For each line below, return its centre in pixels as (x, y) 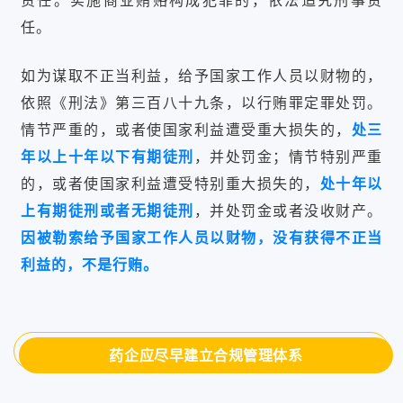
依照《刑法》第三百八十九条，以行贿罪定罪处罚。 (201, 103)
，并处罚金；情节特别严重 (288, 157)
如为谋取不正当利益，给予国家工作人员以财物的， (201, 76)
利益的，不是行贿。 (90, 264)
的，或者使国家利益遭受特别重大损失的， (170, 184)
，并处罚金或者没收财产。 (288, 210)
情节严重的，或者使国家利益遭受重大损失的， (186, 130)
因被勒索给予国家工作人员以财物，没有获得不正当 (201, 237)
